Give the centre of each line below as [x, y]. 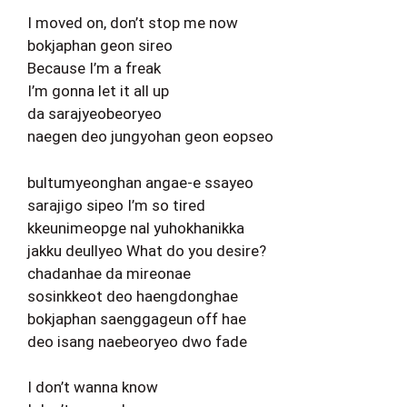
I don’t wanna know [93, 387]
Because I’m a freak [94, 68]
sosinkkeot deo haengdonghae [133, 296]
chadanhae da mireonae [109, 273]
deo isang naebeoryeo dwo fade [137, 341]
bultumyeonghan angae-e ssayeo [140, 182]
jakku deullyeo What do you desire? [147, 250]
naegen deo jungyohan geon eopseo [150, 136]
